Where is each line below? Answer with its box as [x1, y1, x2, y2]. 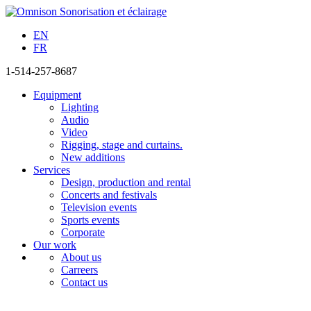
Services [33, 164, 70, 176]
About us [61, 251, 101, 263]
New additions [61, 151, 125, 163]
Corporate [61, 226, 105, 238]
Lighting [61, 101, 99, 113]
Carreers [61, 264, 98, 276]
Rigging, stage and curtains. [61, 139, 183, 151]
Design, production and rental [61, 176, 191, 188]
